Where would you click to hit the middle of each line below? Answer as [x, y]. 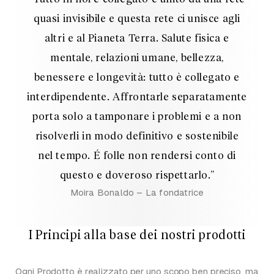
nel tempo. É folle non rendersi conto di [137, 156]
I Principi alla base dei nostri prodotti [137, 235]
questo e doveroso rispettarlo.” [137, 176]
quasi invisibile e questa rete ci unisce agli [137, 19]
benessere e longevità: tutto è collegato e [137, 78]
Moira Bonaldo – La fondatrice [137, 192]
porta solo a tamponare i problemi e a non [137, 117]
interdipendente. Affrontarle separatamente [137, 97]
